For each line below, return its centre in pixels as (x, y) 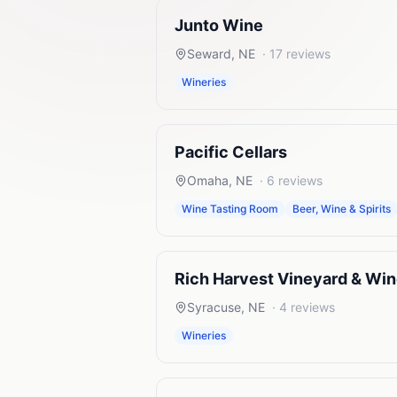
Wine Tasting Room (230, 209)
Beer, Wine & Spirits (342, 209)
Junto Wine (219, 25)
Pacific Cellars (231, 152)
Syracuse (214, 307)
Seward (209, 54)
